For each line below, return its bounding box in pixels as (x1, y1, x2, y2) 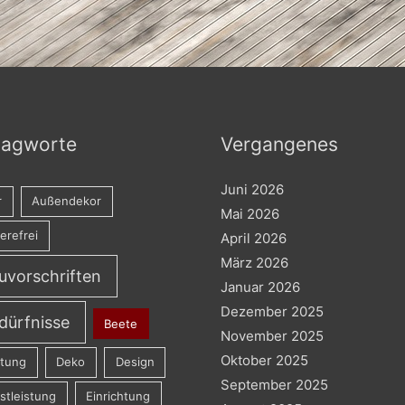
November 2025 (221, 326, 324, 344)
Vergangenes (221, 132, 338, 155)
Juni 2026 (221, 180, 284, 198)
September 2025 (221, 375, 328, 393)
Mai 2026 (221, 204, 279, 222)
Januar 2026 (221, 278, 300, 296)
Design (115, 354, 155, 370)
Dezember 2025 (221, 302, 324, 320)
